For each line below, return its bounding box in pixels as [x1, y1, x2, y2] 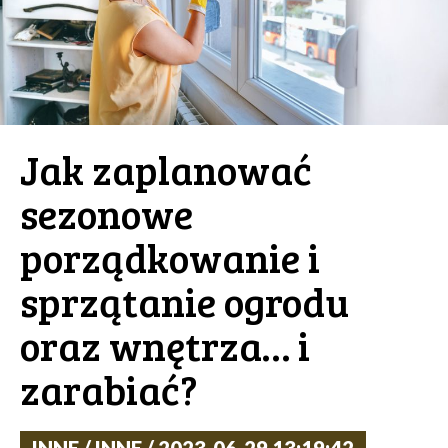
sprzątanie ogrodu [20, 274, 349, 329]
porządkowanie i [20, 230, 320, 285]
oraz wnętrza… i [20, 318, 310, 373]
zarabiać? [20, 362, 197, 417]
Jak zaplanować [20, 142, 312, 197]
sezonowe [20, 186, 193, 241]
